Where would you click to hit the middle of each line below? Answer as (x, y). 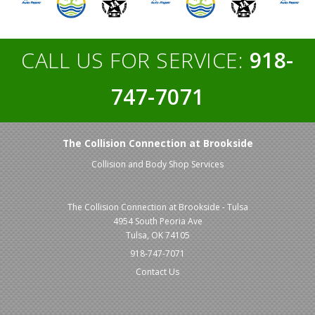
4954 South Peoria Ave (157, 221)
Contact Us (157, 271)
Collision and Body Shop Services (157, 164)
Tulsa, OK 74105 (157, 235)
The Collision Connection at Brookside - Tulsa (157, 207)
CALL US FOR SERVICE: (135, 60)
